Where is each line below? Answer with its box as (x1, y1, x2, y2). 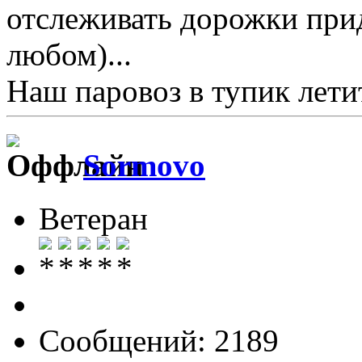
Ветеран (39, 201, 148, 237)
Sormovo (83, 148, 205, 183)
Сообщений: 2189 (39, 323, 279, 359)
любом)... (6, 36, 132, 72)
